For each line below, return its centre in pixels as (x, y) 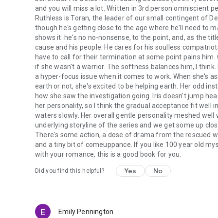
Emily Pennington (86, 212)
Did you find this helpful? (70, 171)
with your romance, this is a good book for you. (108, 154)
